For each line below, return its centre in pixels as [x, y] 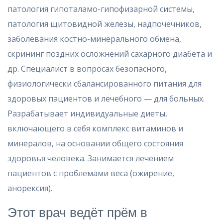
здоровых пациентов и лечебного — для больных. [106, 99]
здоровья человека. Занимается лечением [91, 158]
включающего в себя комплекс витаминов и [95, 128]
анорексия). [30, 188]
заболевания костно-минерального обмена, [94, 39]
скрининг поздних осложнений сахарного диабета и [110, 54]
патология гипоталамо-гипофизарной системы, [101, 9]
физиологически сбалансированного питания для [105, 84]
